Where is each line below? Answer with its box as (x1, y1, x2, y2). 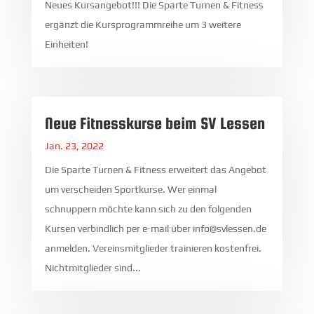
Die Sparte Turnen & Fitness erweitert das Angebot (44, 163, 266, 175)
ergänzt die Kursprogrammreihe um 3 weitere (44, 18, 241, 30)
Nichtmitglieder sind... (44, 261, 141, 273)
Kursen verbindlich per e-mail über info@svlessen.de (44, 222, 266, 234)
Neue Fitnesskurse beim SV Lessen (44, 113, 265, 132)
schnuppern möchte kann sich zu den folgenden (44, 203, 252, 214)
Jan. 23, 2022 (44, 139, 104, 151)
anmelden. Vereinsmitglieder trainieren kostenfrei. (44, 242, 261, 254)
